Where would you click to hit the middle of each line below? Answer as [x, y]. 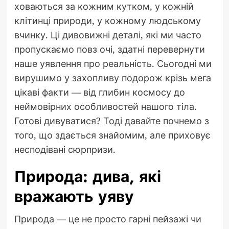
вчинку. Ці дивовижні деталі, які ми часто [108, 35]
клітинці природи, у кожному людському [107, 20]
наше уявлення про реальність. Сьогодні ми [113, 63]
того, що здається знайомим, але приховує [112, 135]
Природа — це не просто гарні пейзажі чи [108, 219]
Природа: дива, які [87, 176]
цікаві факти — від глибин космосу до [99, 92]
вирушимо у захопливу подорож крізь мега [112, 77]
